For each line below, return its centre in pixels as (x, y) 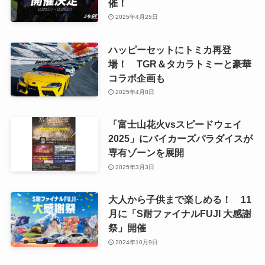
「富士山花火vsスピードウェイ (175, 125)
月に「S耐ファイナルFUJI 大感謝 (180, 214)
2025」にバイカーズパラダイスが (180, 139)
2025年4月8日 (135, 92)
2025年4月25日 (137, 17)
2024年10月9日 (137, 242)
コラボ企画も (136, 78)
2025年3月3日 (135, 167)
